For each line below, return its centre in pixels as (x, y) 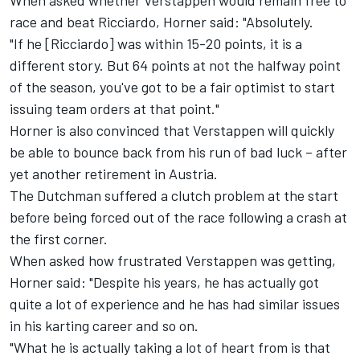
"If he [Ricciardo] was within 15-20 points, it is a (156, 44)
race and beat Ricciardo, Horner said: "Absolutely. (162, 22)
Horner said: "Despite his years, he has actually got (164, 282)
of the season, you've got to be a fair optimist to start (172, 87)
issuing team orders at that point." (115, 109)
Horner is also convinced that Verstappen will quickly (172, 131)
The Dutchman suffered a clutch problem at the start (174, 196)
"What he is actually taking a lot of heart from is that (170, 348)
